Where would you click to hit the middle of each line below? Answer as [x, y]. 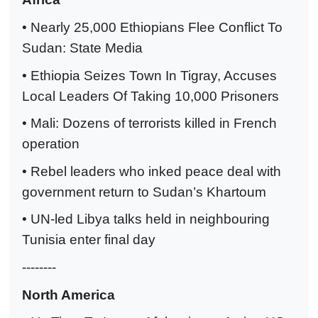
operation [51, 144]
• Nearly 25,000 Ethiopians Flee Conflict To [152, 27]
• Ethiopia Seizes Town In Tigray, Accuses [149, 75]
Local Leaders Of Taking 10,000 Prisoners [150, 96]
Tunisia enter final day [89, 240]
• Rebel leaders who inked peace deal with [152, 171]
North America [68, 295]
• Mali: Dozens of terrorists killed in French [149, 124]
